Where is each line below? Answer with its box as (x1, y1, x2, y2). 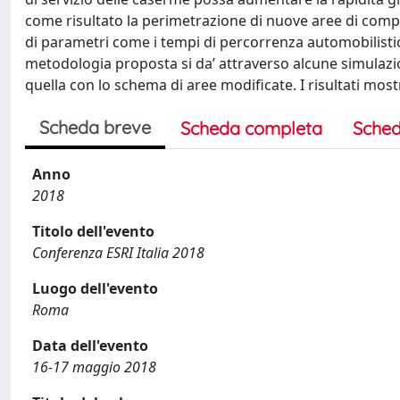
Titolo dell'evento (32, 221, 154, 241)
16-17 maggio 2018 (32, 357, 156, 377)
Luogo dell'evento (32, 279, 158, 298)
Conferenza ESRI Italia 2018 (32, 243, 204, 262)
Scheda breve (39, 116, 151, 138)
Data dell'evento (32, 336, 148, 355)
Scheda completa (180, 117, 322, 139)
